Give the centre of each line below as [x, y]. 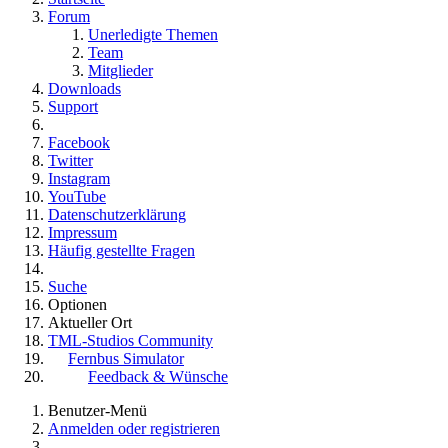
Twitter [70, 161]
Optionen [77, 305]
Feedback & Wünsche [158, 377]
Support [73, 107]
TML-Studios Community [130, 341]
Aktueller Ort [90, 323]
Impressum [82, 233]
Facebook [79, 143]
